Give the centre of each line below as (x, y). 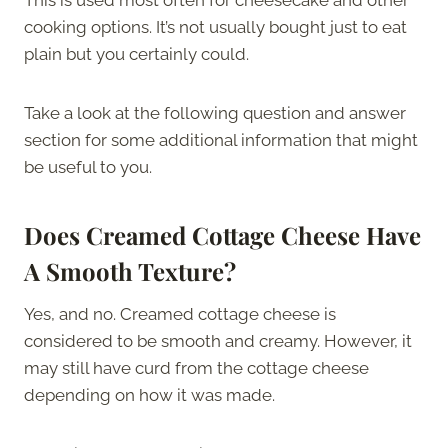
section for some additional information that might (221, 139)
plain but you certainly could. (138, 53)
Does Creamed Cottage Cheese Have (222, 234)
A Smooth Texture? (133, 270)
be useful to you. (90, 166)
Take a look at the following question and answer (215, 112)
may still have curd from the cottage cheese (196, 367)
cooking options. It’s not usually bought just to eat (215, 26)
